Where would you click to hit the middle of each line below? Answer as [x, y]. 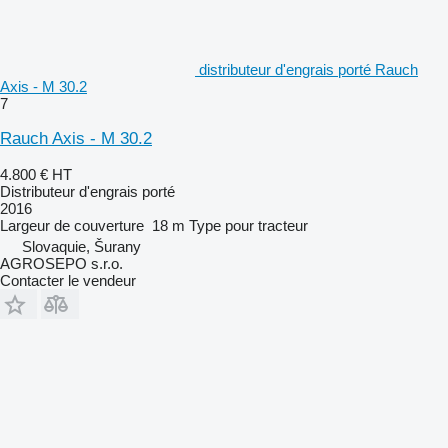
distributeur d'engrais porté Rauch [308, 69]
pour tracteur [266, 225]
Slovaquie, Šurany [81, 246]
